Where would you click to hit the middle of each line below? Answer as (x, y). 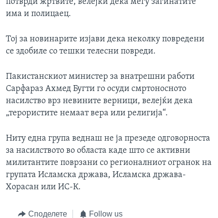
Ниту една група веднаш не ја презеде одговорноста (108, 139)
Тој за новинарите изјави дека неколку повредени (105, 39)
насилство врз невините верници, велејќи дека (99, 101)
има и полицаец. (38, 14)
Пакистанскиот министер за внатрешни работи (100, 77)
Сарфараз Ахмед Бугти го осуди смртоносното (96, 89)
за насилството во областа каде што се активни (98, 151)
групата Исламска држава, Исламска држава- (96, 175)
